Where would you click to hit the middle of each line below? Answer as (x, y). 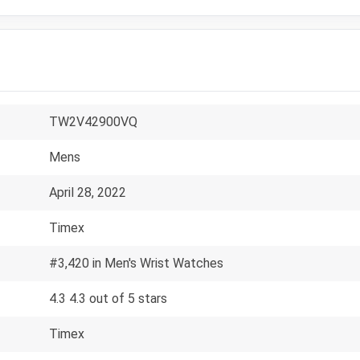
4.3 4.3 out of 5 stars (108, 298)
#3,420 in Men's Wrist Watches (136, 263)
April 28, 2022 (88, 192)
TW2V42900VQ (93, 121)
